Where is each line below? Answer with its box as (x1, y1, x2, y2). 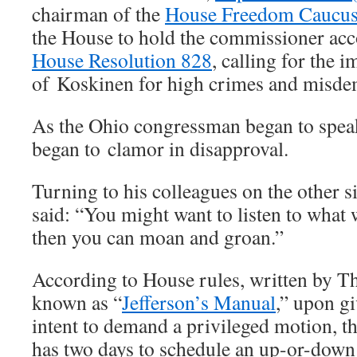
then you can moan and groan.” (32, 222, 284, 250)
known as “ (32, 288, 122, 316)
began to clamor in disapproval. (32, 134, 288, 162)
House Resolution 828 (32, 45, 212, 73)
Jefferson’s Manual (122, 288, 276, 316)
